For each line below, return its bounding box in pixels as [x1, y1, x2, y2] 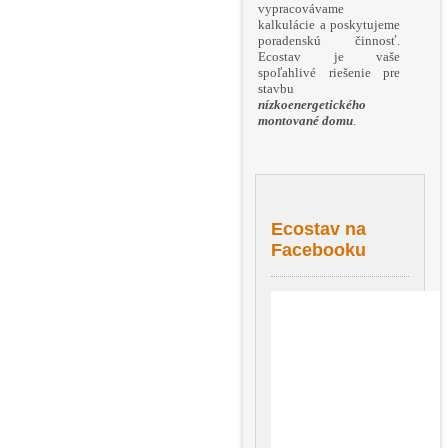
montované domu [258, 113, 353, 129]
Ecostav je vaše [258, 49, 400, 65]
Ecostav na [271, 219, 366, 240]
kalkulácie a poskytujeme [258, 17, 400, 33]
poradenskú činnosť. [258, 33, 400, 49]
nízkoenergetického [258, 97, 366, 113]
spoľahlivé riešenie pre [258, 65, 400, 81]
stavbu [258, 81, 294, 97]
